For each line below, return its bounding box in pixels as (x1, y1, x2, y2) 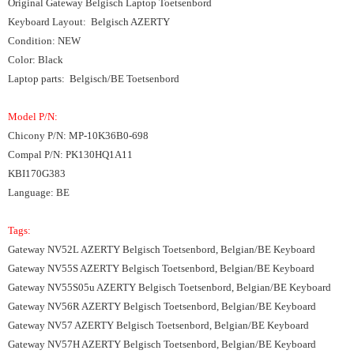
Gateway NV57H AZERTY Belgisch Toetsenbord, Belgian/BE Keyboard (8, 338, 316, 350)
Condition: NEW (8, 35, 81, 47)
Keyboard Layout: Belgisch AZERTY (8, 16, 170, 28)
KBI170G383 (8, 168, 66, 179)
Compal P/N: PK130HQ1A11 (8, 149, 133, 160)
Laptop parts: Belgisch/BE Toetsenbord (8, 73, 179, 85)
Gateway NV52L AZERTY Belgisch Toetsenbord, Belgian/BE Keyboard (8, 243, 315, 255)
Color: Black (8, 54, 63, 66)
